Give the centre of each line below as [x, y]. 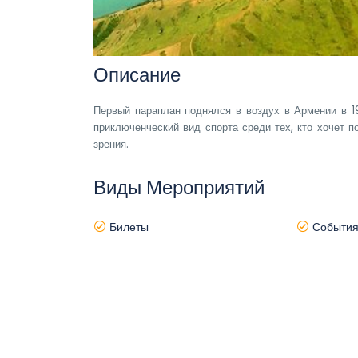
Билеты [127, 227]
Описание [137, 75]
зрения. [111, 144]
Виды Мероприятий [179, 187]
